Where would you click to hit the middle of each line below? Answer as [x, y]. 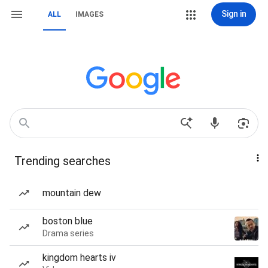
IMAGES [89, 14]
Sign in [234, 14]
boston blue [68, 221]
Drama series [68, 233]
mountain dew [72, 193]
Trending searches [63, 161]
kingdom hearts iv [79, 258]
